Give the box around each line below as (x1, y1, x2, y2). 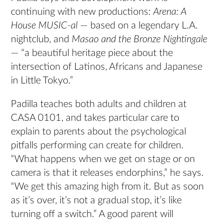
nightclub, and (11, 34, 72, 44)
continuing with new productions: (11, 7, 154, 17)
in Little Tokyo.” (11, 76, 74, 85)
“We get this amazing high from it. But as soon (11, 182, 204, 192)
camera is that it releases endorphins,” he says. (11, 168, 204, 178)
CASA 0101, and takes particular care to (11, 113, 180, 123)
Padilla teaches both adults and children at (11, 99, 187, 109)
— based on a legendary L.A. (78, 21, 198, 30)
